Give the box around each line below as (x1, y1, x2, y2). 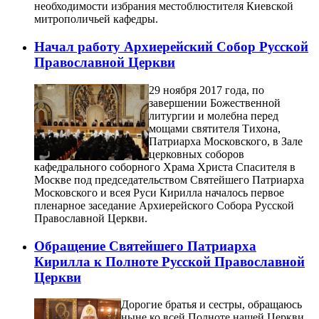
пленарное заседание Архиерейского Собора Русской (34, 199, 294, 211)
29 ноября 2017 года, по (149, 83, 264, 96)
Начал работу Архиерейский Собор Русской (34, 39, 308, 55)
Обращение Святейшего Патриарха (34, 238, 256, 253)
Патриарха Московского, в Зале (149, 135, 303, 147)
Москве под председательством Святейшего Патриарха (34, 173, 304, 186)
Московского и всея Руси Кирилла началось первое (34, 186, 284, 199)
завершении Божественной (149, 96, 281, 109)
